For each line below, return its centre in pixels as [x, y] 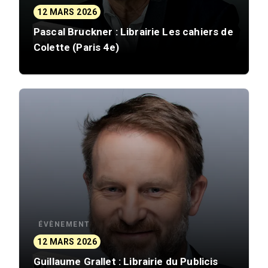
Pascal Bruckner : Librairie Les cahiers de [133, 32]
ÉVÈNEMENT [64, 224]
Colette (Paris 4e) [76, 48]
